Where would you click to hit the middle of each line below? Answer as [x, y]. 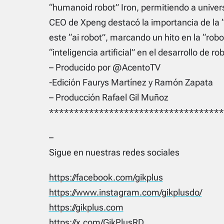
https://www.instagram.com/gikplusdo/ [125, 192]
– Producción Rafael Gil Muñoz [108, 97]
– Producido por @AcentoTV [104, 67]
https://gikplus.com [86, 207]
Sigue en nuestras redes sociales [114, 152]
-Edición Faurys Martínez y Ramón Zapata [131, 82]
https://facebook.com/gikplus [106, 177]
